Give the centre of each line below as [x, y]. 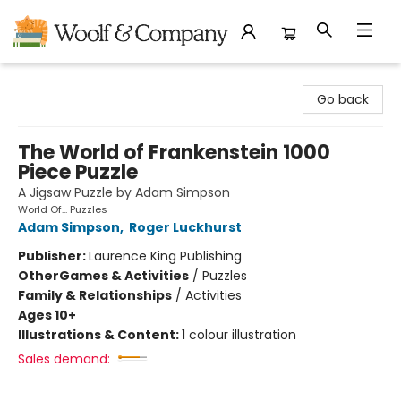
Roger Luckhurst [185, 227]
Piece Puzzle [78, 172]
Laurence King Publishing [165, 256]
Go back [343, 99]
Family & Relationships [95, 295]
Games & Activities [124, 276]
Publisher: [53, 256]
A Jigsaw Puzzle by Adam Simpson [124, 192]
